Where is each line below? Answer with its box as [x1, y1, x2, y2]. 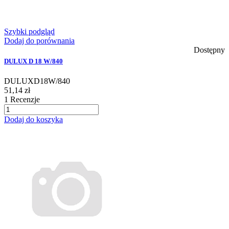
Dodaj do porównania [4, 36, 75, 45]
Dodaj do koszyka [4, 114, 63, 124]
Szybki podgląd [4, 27, 55, 36]
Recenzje [8, 95, 40, 104]
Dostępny [194, 45, 225, 55]
